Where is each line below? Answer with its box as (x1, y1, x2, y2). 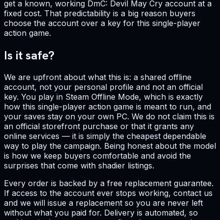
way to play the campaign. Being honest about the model (4, 141, 216, 151)
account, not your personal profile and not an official (4, 82, 203, 92)
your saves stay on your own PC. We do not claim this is (4, 111, 215, 122)
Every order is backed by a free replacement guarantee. (4, 178, 214, 189)
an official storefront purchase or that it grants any (4, 121, 194, 132)
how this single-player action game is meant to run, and (4, 102, 211, 112)
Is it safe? (4, 47, 55, 63)
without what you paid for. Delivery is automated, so (4, 208, 198, 218)
